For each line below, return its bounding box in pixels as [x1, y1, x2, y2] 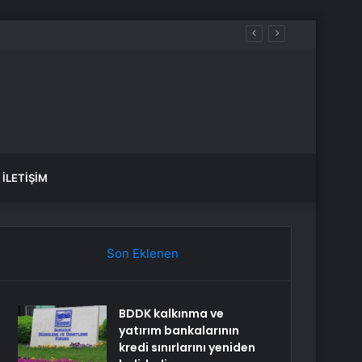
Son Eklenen [106, 246, 179, 261]
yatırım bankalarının [119, 322, 240, 339]
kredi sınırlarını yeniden [119, 339, 256, 356]
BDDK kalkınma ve [119, 305, 225, 322]
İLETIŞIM [2, 171, 48, 184]
